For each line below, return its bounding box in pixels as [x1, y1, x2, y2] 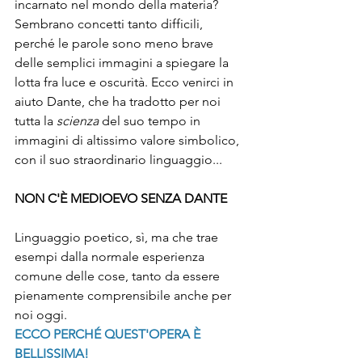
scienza [57, 112, 99, 128]
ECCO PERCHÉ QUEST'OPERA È [15, 326, 204, 342]
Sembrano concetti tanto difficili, [15, 15, 206, 32]
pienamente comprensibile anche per [15, 287, 234, 303]
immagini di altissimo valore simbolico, [15, 132, 242, 148]
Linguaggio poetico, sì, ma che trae [15, 229, 221, 245]
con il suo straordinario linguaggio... [15, 151, 225, 167]
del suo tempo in [99, 112, 204, 128]
